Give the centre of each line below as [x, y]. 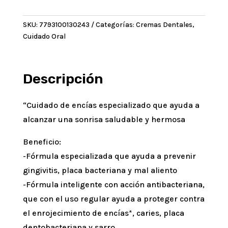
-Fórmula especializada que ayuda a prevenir [109, 156]
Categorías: [116, 25]
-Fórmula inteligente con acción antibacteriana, [113, 185]
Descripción [63, 79]
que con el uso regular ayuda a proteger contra [113, 199]
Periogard [41, 17]
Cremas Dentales [164, 25]
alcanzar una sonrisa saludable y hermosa [104, 120]
